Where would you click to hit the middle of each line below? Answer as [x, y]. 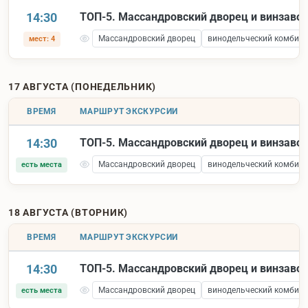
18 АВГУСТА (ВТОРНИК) [68, 213]
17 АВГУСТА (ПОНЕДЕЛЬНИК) [82, 87]
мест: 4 [42, 39]
